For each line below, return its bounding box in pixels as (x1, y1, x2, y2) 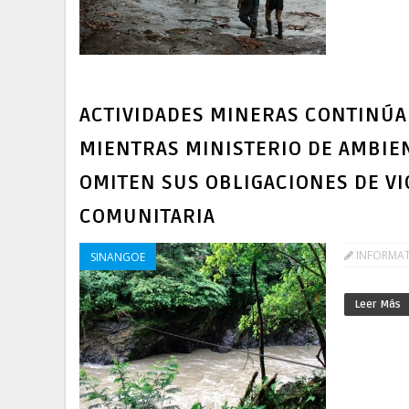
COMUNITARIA (79, 204, 215, 229)
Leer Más (355, 298, 401, 312)
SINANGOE (90, 249, 145, 266)
